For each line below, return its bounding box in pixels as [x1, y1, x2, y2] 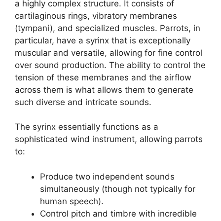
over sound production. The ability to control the [15, 60, 206, 70]
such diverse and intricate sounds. [15, 97, 151, 107]
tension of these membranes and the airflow [15, 72, 191, 82]
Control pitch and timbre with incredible [40, 208, 197, 219]
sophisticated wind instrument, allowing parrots [15, 134, 203, 145]
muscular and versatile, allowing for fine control [15, 47, 202, 58]
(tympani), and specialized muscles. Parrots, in [15, 23, 200, 33]
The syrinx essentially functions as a [15, 122, 158, 132]
